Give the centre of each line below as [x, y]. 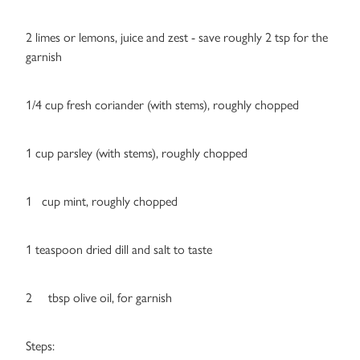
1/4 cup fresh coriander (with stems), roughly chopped [162, 105]
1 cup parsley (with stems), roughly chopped [137, 153]
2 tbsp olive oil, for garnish [99, 298]
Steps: [40, 346]
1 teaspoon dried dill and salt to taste [119, 250]
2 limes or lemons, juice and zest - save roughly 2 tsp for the [177, 38]
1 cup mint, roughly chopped [102, 202]
